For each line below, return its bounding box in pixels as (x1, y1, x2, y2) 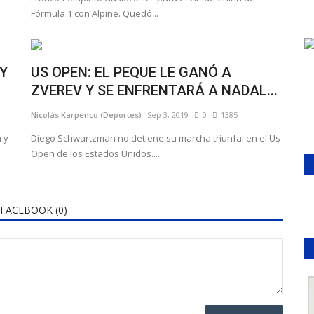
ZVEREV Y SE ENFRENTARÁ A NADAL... (31, 81, 278, 99)
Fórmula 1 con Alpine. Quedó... (31, 6, 158, 20)
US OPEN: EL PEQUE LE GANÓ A (31, 63, 231, 81)
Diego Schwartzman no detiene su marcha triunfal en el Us (31, 131, 280, 144)
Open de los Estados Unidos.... (31, 146, 160, 160)
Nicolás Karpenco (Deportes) (31, 109, 142, 120)
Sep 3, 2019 (147, 109, 189, 120)
